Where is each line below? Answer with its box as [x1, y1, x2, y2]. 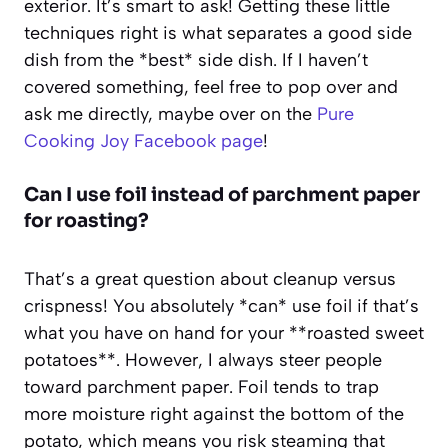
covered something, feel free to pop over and [24, 75, 398, 98]
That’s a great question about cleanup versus [24, 267, 396, 290]
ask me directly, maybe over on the [24, 102, 317, 125]
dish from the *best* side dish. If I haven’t [24, 48, 368, 71]
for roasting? [24, 208, 149, 233]
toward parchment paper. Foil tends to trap [24, 375, 379, 398]
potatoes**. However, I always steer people [24, 348, 382, 371]
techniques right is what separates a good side [24, 21, 412, 44]
